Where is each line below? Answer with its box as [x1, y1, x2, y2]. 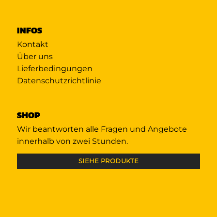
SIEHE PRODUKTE [78, 157, 139, 165]
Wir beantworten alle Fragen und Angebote [17, 124, 187, 134]
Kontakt [17, 39, 48, 49]
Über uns [17, 51, 53, 61]
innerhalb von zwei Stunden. [17, 136, 128, 146]
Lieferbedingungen [17, 63, 93, 73]
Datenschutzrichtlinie [17, 76, 101, 85]
